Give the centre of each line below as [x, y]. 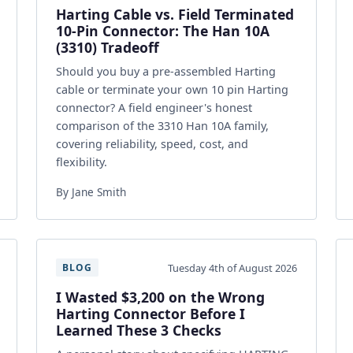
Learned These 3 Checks [139, 330]
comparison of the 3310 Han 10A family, [162, 126]
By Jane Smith [91, 192]
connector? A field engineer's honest [154, 108]
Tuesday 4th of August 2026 [232, 268]
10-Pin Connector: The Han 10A [163, 31]
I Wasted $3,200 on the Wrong [160, 297]
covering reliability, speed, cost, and [152, 144]
